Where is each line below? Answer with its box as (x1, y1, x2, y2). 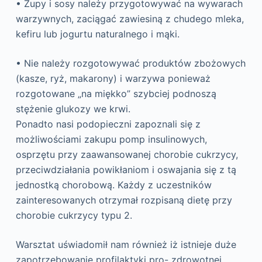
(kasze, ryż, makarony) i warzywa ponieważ (15, 73, 211, 85)
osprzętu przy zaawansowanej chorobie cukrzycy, (15, 149, 238, 161)
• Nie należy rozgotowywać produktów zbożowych (15, 57, 246, 70)
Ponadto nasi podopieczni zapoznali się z (15, 118, 201, 130)
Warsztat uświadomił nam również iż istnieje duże (15, 239, 236, 251)
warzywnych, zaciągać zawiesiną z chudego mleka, (15, 13, 244, 25)
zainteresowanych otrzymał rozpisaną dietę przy (15, 194, 232, 206)
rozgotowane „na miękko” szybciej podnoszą (15, 88, 216, 100)
